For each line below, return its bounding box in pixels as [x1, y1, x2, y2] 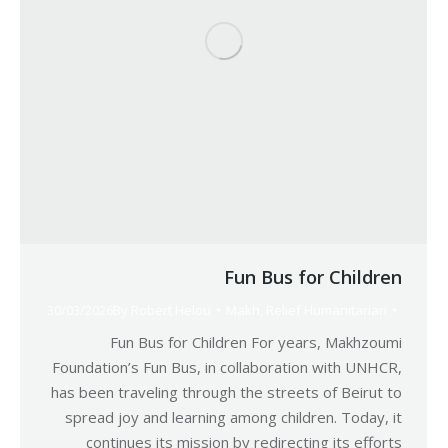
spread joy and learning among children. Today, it [65, 407, 402, 427]
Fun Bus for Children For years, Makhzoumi [110, 332, 402, 352]
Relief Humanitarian [266, 301, 387, 319]
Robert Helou [131, 301, 211, 319]
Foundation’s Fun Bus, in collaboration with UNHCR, [52, 357, 402, 377]
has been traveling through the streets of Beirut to [51, 382, 402, 402]
